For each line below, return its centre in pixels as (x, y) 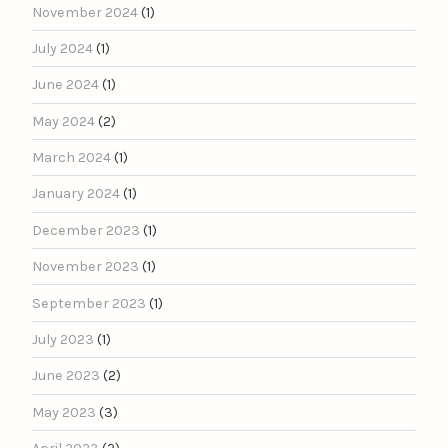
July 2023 (63, 339)
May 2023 (64, 412)
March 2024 (71, 158)
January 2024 (76, 194)
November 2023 (85, 267)
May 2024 (63, 121)
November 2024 (85, 12)
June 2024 (65, 85)
